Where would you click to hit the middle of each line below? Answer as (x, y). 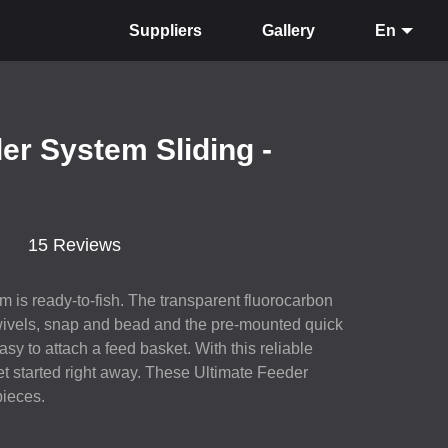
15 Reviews (75, 244)
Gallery (288, 30)
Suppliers (165, 30)
